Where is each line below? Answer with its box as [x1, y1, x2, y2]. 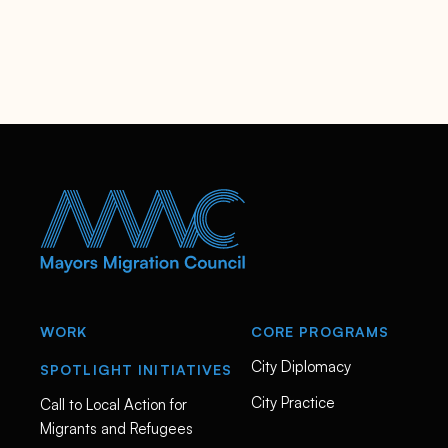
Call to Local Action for [40, 395, 187, 414]
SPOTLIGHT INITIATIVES [40, 361, 233, 378]
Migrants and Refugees [40, 419, 193, 438]
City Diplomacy [250, 357, 351, 376]
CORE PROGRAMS [250, 323, 390, 340]
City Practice [250, 393, 335, 412]
